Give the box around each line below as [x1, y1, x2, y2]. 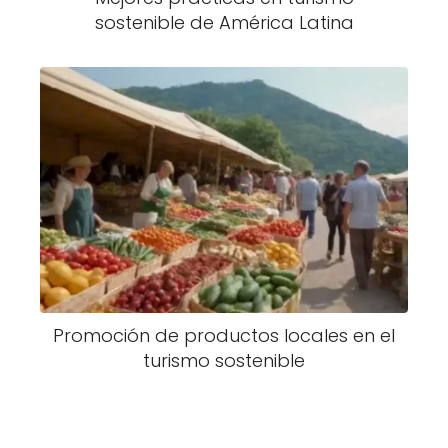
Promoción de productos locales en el [53, 322, 395, 348]
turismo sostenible [143, 347, 305, 373]
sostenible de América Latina [94, 9, 354, 35]
